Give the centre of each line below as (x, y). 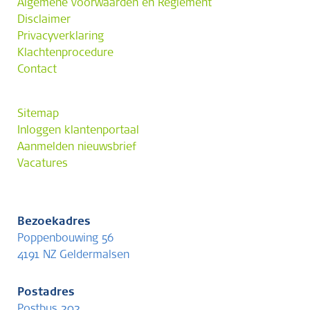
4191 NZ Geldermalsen (73, 255)
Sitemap (38, 114)
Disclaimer (44, 20)
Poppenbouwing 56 (65, 239)
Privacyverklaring (61, 37)
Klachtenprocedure (65, 53)
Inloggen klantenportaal (78, 131)
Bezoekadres (54, 222)
